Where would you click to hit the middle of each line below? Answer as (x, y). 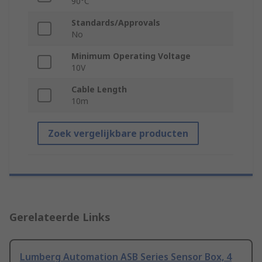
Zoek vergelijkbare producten (118, 134)
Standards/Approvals (116, 23)
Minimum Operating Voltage (131, 56)
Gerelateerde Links (60, 217)
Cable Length (99, 89)
